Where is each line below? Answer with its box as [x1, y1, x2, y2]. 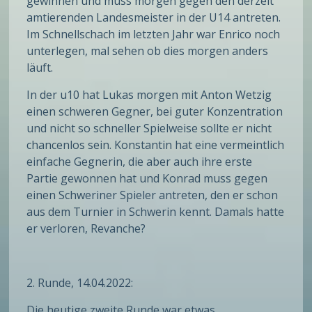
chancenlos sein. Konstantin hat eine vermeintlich [26, 137, 285, 153]
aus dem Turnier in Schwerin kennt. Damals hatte [26, 204, 285, 220]
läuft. [26, 60, 54, 76]
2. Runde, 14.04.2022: [26, 275, 134, 291]
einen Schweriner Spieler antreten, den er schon [26, 187, 279, 203]
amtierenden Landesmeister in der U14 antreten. [26, 10, 281, 26]
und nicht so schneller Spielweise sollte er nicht [26, 120, 272, 136]
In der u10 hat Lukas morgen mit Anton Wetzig [26, 87, 272, 103]
